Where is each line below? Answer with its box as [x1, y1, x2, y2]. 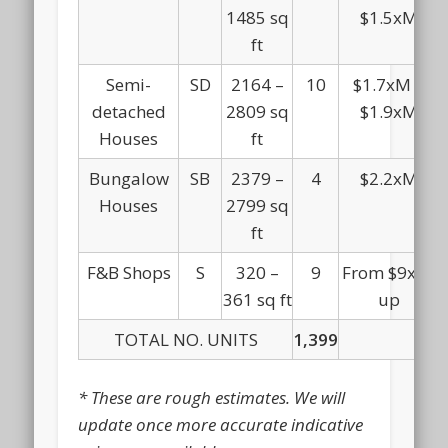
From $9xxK [342, 260, 436, 284]
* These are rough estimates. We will [78, 385, 346, 409]
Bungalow [88, 166, 169, 190]
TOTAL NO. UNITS [113, 327, 258, 351]
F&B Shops [86, 260, 171, 284]
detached [91, 99, 166, 123]
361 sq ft [222, 287, 292, 311]
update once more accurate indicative [78, 412, 364, 436]
